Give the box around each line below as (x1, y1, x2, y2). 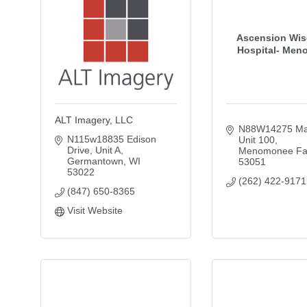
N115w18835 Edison (66, 134, 156, 145)
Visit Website (66, 205, 123, 216)
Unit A (95, 145, 121, 156)
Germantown (66, 156, 123, 167)
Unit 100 (238, 134, 275, 145)
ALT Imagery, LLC (55, 114, 133, 125)
